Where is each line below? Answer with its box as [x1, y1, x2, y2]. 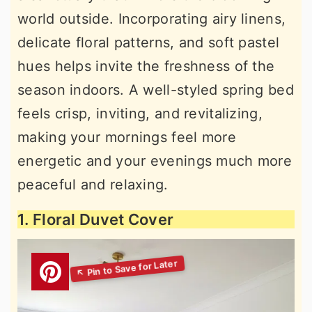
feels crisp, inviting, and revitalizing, [17, 105, 263, 122]
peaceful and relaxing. [17, 176, 169, 193]
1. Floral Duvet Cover [17, 210, 174, 228]
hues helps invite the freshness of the [17, 58, 275, 75]
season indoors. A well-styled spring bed [17, 81, 294, 98]
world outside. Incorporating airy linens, [17, 10, 286, 27]
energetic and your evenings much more [17, 153, 292, 169]
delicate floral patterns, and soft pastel [17, 34, 280, 51]
